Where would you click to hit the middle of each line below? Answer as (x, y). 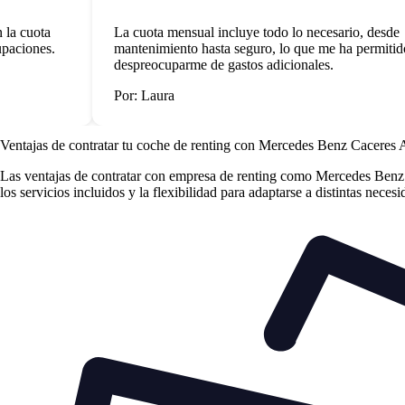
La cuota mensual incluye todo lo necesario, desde (242, 32)
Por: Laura (129, 95)
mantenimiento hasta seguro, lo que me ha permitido (247, 48)
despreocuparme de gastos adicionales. (209, 64)
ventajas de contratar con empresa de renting (151, 176)
